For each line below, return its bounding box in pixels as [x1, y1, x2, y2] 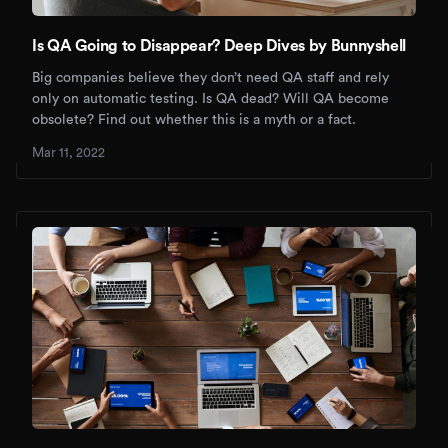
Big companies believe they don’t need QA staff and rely [32, 71, 389, 86]
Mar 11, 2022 [32, 146, 105, 160]
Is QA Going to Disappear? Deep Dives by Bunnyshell [32, 38, 406, 55]
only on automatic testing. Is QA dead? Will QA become [32, 92, 389, 107]
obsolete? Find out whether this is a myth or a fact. [32, 113, 356, 128]
